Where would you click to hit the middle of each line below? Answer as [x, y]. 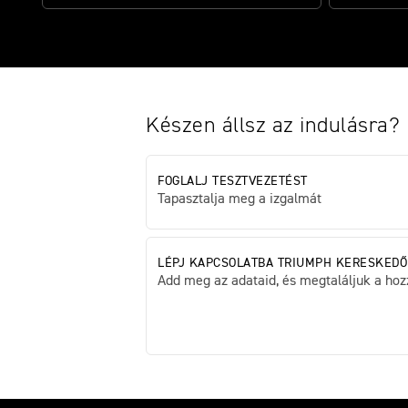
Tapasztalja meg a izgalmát [240, 200]
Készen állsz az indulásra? [273, 126]
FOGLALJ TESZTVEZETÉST [233, 182]
